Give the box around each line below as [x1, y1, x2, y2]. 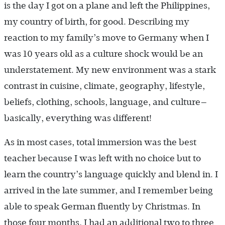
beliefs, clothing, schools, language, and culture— [4, 97, 207, 107]
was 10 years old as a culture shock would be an [4, 49, 203, 59]
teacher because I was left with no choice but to [4, 153, 201, 164]
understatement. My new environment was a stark [4, 65, 216, 75]
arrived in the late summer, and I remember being [4, 185, 213, 196]
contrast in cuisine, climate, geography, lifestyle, [4, 81, 205, 91]
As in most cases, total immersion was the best [4, 137, 196, 148]
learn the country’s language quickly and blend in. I [4, 169, 218, 180]
